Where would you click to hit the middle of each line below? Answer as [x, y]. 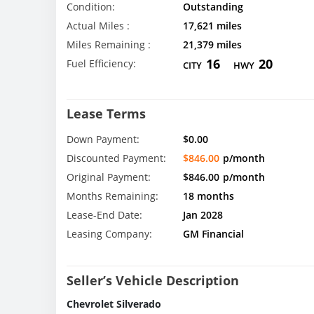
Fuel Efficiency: [101, 64]
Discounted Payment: [116, 158]
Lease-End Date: [104, 214]
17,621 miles [212, 26]
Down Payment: [103, 139]
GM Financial [213, 233]
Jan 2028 [203, 214]
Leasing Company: [109, 233]
